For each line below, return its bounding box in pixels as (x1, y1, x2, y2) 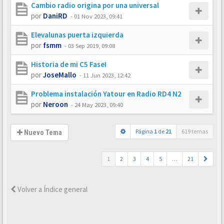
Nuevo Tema (22, 128, 62, 136)
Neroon (43, 99, 68, 109)
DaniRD (43, 11, 67, 20)
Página (135, 127, 154, 135)
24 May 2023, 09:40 (74, 100, 123, 108)
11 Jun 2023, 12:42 (83, 71, 130, 79)
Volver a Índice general (16, 184, 87, 194)
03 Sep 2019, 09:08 (68, 41, 115, 49)
